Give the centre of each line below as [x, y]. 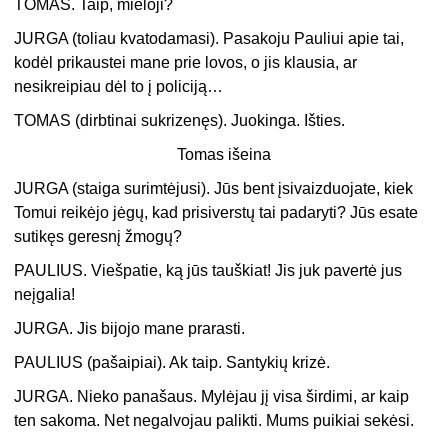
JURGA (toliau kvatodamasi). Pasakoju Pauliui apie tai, [209, 39]
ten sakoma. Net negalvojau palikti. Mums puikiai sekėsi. [214, 421]
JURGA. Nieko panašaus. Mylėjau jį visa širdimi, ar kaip [212, 397]
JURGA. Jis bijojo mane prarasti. [130, 329]
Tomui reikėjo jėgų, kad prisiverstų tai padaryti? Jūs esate [216, 213]
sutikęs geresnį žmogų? [98, 237]
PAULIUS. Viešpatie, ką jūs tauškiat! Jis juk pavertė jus [208, 271]
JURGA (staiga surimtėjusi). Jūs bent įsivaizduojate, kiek [214, 189]
